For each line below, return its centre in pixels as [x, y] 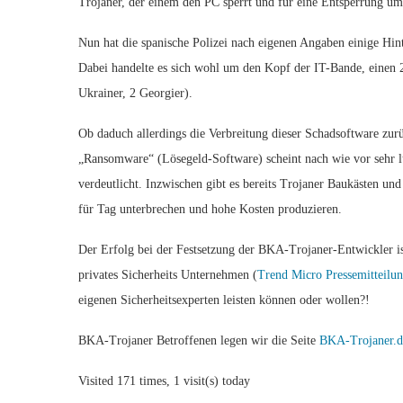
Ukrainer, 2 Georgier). [135, 93]
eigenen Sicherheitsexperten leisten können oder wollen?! [224, 300]
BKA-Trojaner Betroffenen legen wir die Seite [199, 340]
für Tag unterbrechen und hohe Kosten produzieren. [210, 209]
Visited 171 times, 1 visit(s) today [164, 381]
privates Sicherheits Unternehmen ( [168, 275]
